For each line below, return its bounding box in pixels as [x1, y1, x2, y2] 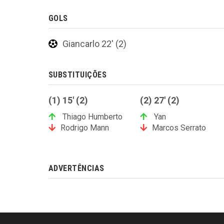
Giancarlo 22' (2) [62, 38, 126, 49]
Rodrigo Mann [60, 123, 109, 133]
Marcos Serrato [151, 123, 206, 133]
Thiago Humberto [60, 112, 122, 122]
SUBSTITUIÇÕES [48, 70, 107, 80]
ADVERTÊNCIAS [48, 163, 104, 173]
